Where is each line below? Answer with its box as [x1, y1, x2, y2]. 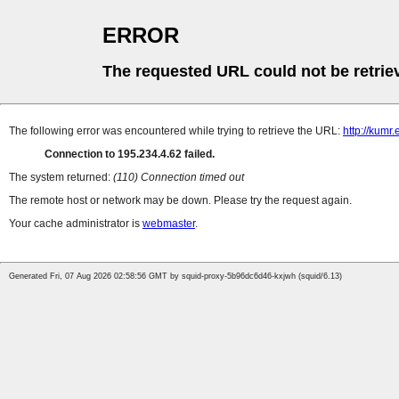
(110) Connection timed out [113, 171, 244, 184]
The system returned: [9, 171, 113, 184]
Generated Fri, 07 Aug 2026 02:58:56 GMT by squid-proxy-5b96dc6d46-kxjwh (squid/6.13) [9, 272, 342, 281]
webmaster [142, 217, 195, 231]
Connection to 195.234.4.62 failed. [45, 148, 215, 161]
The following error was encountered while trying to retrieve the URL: [9, 125, 343, 138]
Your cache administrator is [9, 217, 142, 231]
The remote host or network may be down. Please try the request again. [9, 194, 352, 208]
